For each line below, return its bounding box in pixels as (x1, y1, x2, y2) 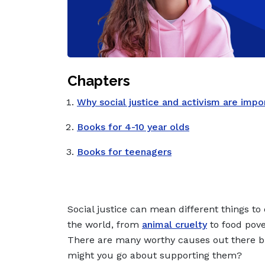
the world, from (67, 219, 142, 231)
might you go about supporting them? (67, 250, 245, 261)
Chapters (67, 72, 130, 90)
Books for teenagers (77, 146, 172, 158)
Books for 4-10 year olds (77, 121, 189, 133)
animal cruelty (142, 219, 207, 231)
